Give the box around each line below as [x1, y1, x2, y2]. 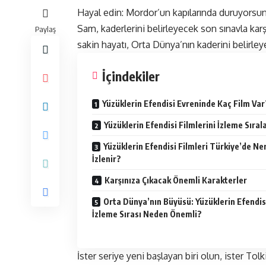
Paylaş [34, 24, 56, 34]
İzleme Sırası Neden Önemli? [92, 209, 202, 220]
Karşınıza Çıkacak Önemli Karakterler [104, 175, 247, 186]
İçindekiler [102, 68, 160, 85]
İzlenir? [92, 154, 121, 164]
